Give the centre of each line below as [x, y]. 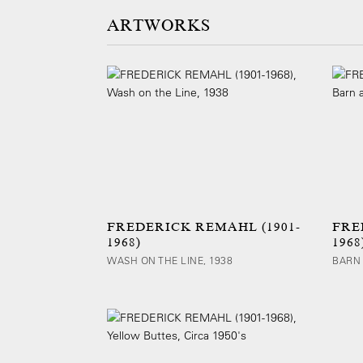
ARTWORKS [159, 26]
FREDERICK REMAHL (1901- [204, 227]
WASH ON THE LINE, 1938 [170, 260]
